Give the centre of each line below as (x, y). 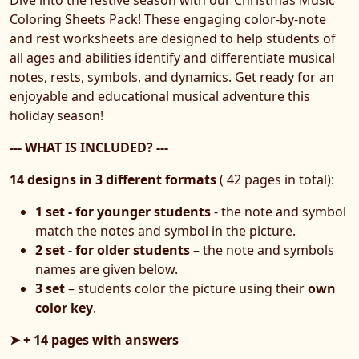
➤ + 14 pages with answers (94, 339)
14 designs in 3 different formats (113, 179)
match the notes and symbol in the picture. (165, 230)
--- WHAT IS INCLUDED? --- (89, 147)
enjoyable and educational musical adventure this (160, 96)
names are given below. (107, 269)
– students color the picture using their (186, 288)
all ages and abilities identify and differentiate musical (172, 57)
